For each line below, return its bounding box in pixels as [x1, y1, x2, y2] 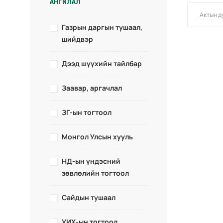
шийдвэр [62, 34, 93, 44]
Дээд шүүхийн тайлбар [62, 59, 142, 68]
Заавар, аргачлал [62, 83, 122, 93]
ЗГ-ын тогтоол [62, 108, 111, 117]
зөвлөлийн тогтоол [62, 168, 129, 178]
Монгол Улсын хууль [62, 132, 133, 141]
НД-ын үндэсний [62, 156, 120, 166]
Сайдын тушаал [62, 193, 115, 202]
